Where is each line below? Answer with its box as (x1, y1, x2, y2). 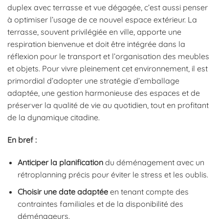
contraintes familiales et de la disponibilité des (17, 198, 183, 209)
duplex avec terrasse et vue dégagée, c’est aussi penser (7, 2, 208, 13)
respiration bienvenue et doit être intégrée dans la (7, 39, 185, 49)
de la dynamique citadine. (7, 112, 100, 123)
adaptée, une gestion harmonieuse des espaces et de (7, 88, 200, 98)
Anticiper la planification (17, 157, 103, 168)
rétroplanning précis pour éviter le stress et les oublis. (17, 170, 208, 180)
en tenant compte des (108, 186, 189, 197)
